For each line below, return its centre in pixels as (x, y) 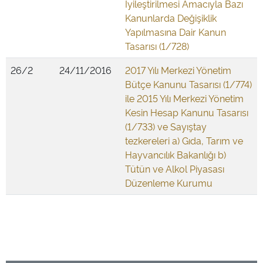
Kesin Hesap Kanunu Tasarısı (187, 112)
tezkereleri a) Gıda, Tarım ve (184, 140)
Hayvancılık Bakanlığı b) (176, 154)
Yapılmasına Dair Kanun (176, 32)
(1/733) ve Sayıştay (166, 126)
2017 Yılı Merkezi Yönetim (178, 70)
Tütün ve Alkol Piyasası (175, 168)
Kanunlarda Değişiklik (171, 18)
